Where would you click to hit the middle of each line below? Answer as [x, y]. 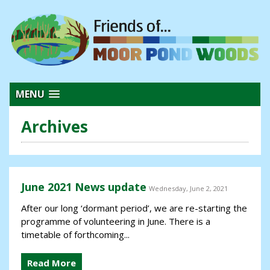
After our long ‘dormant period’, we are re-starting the [134, 208]
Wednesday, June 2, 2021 [188, 189]
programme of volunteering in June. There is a [116, 221]
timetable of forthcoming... [75, 235]
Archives [55, 127]
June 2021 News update [84, 187]
